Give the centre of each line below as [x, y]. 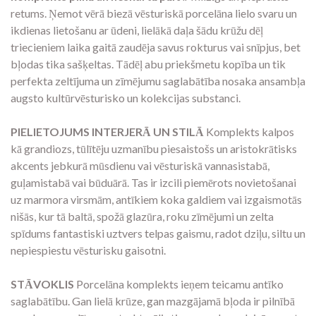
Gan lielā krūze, [107, 301]
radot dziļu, [241, 233]
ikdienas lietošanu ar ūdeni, [75, 30]
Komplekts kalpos [249, 132]
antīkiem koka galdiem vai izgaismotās [208, 200]
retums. [29, 13]
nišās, [23, 217]
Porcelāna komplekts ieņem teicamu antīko [179, 284]
